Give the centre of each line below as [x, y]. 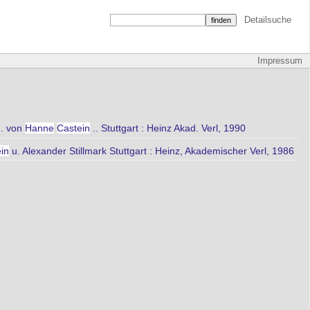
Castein [73, 128]
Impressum [280, 61]
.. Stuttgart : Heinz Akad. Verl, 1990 [168, 128]
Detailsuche [267, 20]
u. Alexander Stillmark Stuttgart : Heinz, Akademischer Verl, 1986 [152, 151]
